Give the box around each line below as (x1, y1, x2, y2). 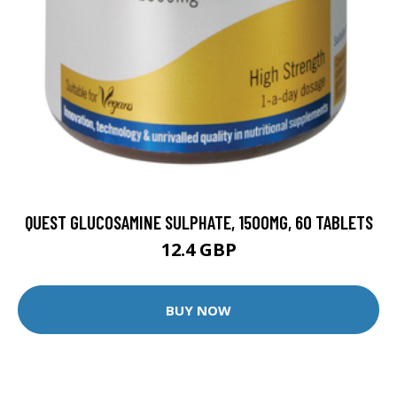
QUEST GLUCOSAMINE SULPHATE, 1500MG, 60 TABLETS (24, 211, 373, 233)
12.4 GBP (160, 237, 237, 261)
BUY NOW (166, 300, 231, 319)
